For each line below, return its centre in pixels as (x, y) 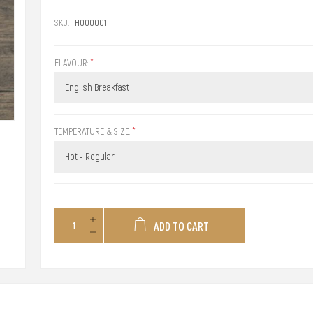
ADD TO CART (182, 226)
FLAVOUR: (72, 63)
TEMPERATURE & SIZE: (93, 132)
